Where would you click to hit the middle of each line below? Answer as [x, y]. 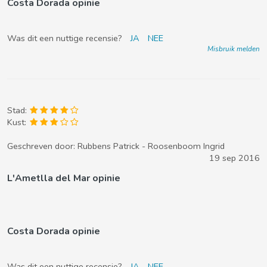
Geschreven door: [42, 146]
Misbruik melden [234, 49]
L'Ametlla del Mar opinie [64, 178]
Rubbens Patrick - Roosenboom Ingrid [151, 146]
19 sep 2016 [235, 158]
